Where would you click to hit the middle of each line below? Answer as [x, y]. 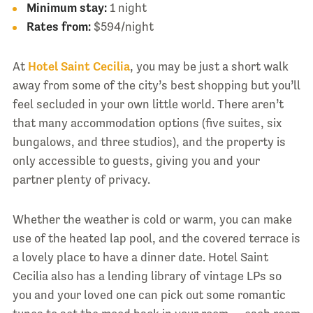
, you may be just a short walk [209, 66]
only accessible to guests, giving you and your [136, 160]
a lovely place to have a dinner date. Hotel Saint [140, 257]
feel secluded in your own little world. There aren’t [148, 104]
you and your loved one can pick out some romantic [149, 294]
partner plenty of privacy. [81, 179]
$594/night [122, 26]
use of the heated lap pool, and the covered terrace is [156, 238]
